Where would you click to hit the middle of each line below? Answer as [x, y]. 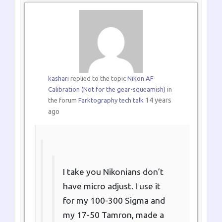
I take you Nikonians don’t [113, 171]
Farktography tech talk [111, 100]
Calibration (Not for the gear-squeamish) [107, 89]
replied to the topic [98, 78]
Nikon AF [140, 78]
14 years [158, 100]
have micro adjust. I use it [112, 186]
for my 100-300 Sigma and [114, 200]
